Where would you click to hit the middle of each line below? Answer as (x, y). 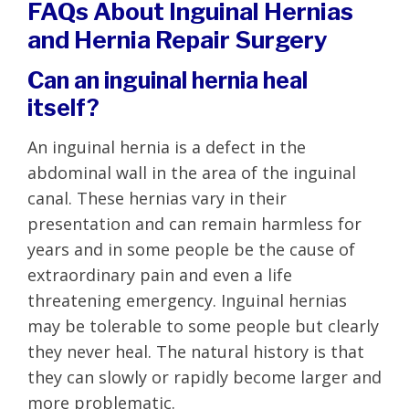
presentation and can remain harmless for (194, 223)
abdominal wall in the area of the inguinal (192, 172)
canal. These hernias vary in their (157, 198)
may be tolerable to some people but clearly (203, 325)
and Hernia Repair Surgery (178, 39)
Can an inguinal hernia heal (168, 80)
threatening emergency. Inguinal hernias (187, 300)
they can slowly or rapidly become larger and (204, 377)
